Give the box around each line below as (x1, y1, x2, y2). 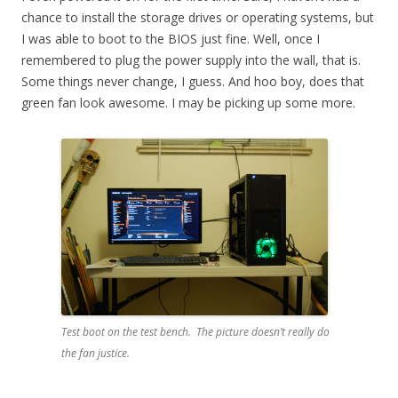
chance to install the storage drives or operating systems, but (21, 9, 374, 26)
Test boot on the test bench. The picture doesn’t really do (61, 324, 330, 339)
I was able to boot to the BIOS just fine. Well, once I (21, 30, 320, 47)
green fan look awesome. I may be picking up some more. (21, 94, 355, 111)
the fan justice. (61, 346, 130, 361)
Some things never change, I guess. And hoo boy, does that (21, 73, 364, 90)
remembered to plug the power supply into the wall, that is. (21, 52, 361, 68)
